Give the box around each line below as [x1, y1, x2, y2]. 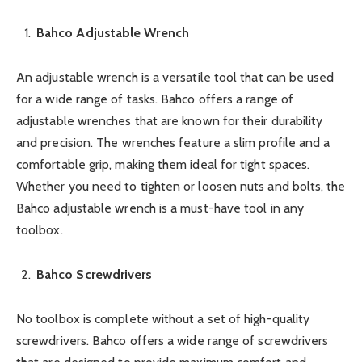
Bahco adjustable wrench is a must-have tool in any [16, 200, 304, 216]
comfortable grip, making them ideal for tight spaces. [16, 156, 310, 172]
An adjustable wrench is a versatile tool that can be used [16, 69, 335, 85]
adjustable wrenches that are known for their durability [16, 112, 323, 128]
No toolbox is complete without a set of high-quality [16, 311, 310, 327]
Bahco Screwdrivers [36, 267, 153, 283]
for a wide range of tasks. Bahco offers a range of [16, 90, 293, 107]
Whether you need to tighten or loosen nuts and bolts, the [16, 178, 346, 194]
